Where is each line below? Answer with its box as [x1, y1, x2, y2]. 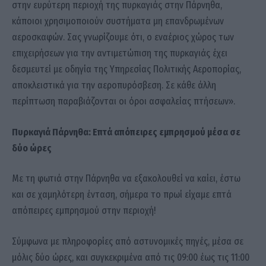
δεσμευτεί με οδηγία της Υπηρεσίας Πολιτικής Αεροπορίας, [12, 64, 241, 75]
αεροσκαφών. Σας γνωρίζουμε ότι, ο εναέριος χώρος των [12, 31, 234, 43]
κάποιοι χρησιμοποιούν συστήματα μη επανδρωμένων [12, 15, 224, 27]
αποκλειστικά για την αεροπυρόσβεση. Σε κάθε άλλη [12, 80, 216, 91]
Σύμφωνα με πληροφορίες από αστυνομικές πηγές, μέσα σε [12, 235, 243, 247]
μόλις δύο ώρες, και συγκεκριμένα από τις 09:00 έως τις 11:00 [12, 251, 249, 263]
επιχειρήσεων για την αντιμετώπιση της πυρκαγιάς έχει [12, 47, 227, 59]
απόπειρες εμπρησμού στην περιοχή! [12, 205, 156, 217]
